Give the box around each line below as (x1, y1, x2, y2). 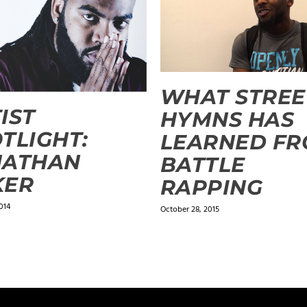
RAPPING (160, 174, 263, 200)
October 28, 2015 (160, 202, 219, 217)
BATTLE (160, 151, 245, 177)
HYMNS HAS (160, 106, 295, 132)
